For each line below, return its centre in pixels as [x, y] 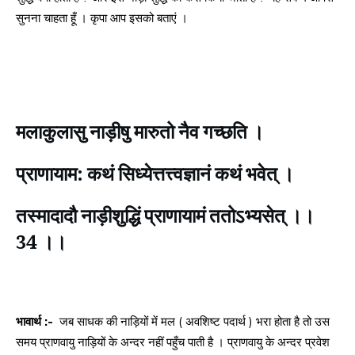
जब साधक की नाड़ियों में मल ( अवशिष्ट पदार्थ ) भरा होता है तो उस [193, 322]
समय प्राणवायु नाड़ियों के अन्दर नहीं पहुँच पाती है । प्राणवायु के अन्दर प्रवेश [173, 342]
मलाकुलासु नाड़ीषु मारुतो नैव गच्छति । [140, 131]
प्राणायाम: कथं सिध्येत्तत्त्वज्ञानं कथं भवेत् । [155, 173]
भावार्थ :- [36, 322]
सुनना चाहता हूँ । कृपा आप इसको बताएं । [102, 18]
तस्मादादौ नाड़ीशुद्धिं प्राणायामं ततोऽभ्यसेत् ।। [165, 215]
